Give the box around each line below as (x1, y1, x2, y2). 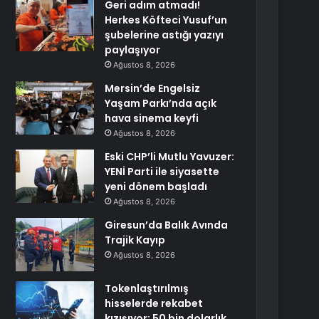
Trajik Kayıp (105, 233, 166, 247)
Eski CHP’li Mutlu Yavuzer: (105, 150, 235, 164)
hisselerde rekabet (105, 296, 204, 310)
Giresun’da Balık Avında (105, 218, 229, 232)
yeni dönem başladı (105, 179, 208, 194)
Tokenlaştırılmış (105, 281, 189, 296)
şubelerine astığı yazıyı (105, 28, 224, 42)
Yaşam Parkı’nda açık (105, 96, 217, 110)
